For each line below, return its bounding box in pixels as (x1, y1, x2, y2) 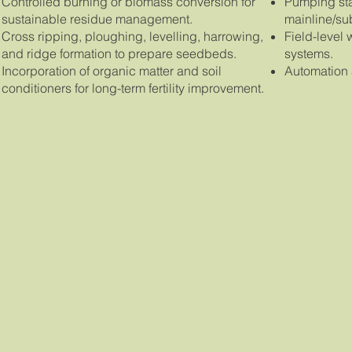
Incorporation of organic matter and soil (2, 63, 222, 79)
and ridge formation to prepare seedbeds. (2, 46, 237, 62)
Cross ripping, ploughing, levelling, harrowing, (2, 28, 264, 45)
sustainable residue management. (2, 11, 193, 27)
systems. (284, 46, 333, 62)
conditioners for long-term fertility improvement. (2, 80, 265, 97)
